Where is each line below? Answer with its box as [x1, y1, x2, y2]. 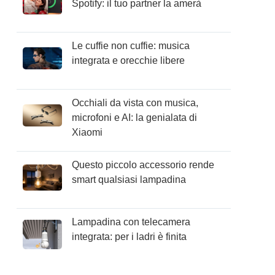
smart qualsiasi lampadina [72, 174, 187, 185]
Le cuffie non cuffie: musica [72, 41, 190, 51]
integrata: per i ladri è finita [72, 231, 187, 242]
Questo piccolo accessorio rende [72, 160, 215, 170]
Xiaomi [72, 127, 103, 137]
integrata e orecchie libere [72, 55, 185, 66]
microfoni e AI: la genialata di [72, 112, 198, 123]
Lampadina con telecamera [72, 217, 191, 227]
